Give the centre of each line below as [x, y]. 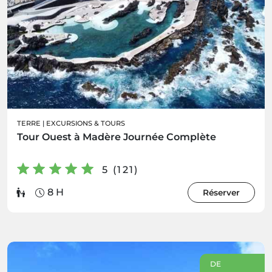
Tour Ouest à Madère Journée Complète [117, 137]
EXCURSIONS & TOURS [86, 124]
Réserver [221, 193]
